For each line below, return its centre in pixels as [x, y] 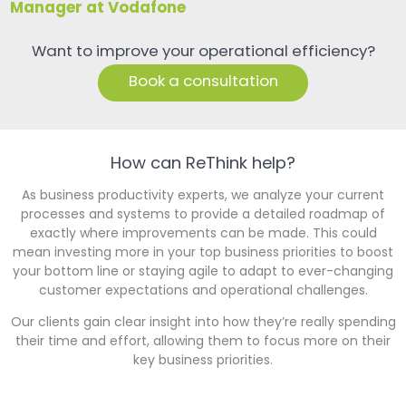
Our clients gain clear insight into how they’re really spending [203, 323]
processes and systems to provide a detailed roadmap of [203, 215]
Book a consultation [203, 83]
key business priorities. [203, 361]
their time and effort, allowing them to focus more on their [203, 342]
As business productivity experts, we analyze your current [203, 196]
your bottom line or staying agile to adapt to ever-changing [203, 272]
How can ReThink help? [203, 164]
